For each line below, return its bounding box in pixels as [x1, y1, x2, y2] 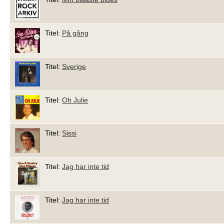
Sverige [62, 62, 86, 70]
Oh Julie [62, 95, 88, 104]
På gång [62, 28, 88, 37]
